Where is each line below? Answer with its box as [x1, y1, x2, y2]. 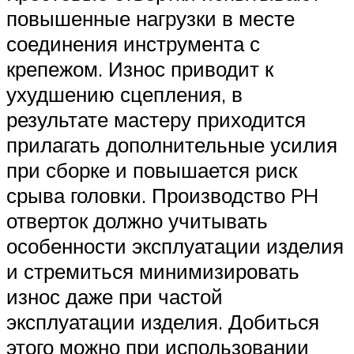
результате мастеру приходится [6, 107, 306, 133]
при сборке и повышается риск [6, 157, 297, 183]
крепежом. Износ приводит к [6, 56, 273, 82]
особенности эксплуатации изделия [6, 233, 344, 259]
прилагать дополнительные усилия [6, 132, 337, 158]
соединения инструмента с [6, 31, 260, 57]
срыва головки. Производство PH [6, 183, 318, 209]
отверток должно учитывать [6, 208, 268, 234]
